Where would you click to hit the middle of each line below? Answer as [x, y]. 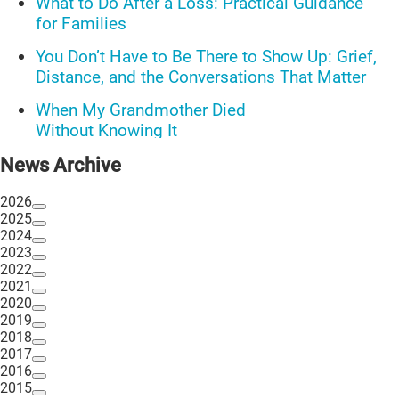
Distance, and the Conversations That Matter [203, 77]
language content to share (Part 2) [166, 184]
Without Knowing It [109, 131]
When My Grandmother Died [141, 110]
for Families [81, 24]
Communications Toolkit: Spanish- [164, 164]
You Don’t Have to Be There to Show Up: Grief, [206, 57]
